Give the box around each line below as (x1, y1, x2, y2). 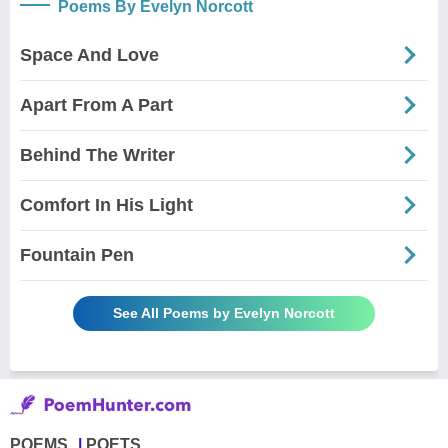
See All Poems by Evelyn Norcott (113, 304, 335, 321)
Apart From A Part (20, 94, 173, 115)
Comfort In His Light (20, 194, 193, 215)
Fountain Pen (20, 244, 134, 265)
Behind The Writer (20, 144, 175, 165)
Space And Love (20, 44, 159, 65)
